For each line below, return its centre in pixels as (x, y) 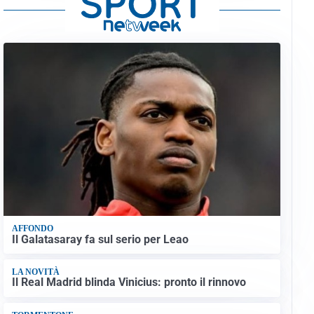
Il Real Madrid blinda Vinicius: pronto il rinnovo (129, 282)
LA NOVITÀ (35, 272)
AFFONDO (32, 229)
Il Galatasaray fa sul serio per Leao (100, 239)
